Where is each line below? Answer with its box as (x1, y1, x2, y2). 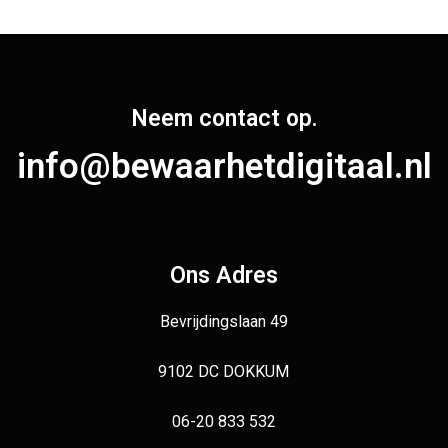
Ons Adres (169, 262, 278, 290)
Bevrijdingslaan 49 (159, 312, 288, 332)
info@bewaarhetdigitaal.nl (16, 146, 432, 188)
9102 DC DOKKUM (158, 362, 290, 382)
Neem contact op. (130, 105, 318, 133)
